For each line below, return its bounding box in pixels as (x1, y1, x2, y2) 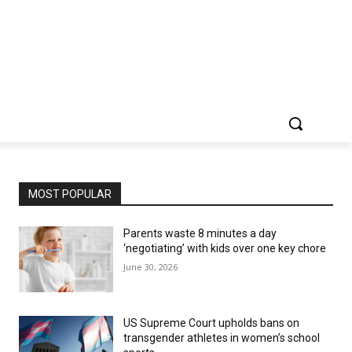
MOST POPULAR (28, 188, 112, 200)
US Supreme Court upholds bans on (123, 317, 299, 329)
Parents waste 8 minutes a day (123, 227, 277, 240)
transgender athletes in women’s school (123, 332, 320, 344)
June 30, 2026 (123, 261, 178, 273)
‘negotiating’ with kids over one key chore (123, 242, 326, 255)
